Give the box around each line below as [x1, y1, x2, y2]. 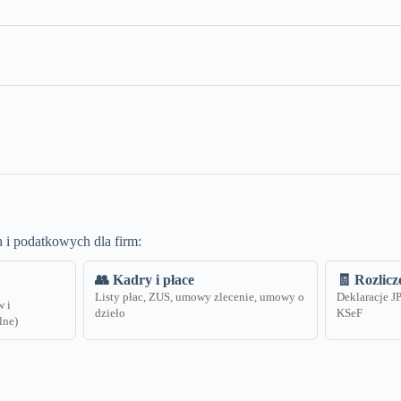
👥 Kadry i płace [94, 272, 194, 288]
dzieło [94, 307, 125, 320]
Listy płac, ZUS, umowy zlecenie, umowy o [94, 291, 304, 304]
